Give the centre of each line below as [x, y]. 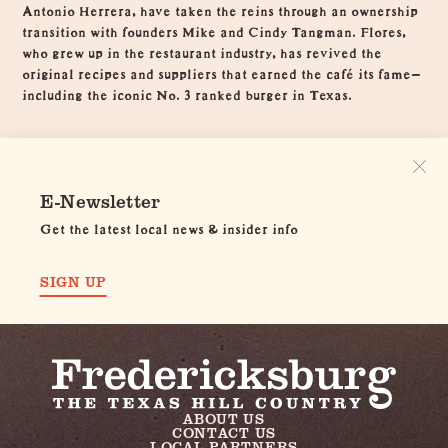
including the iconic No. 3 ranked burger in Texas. [187, 91]
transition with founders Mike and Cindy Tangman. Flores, [214, 28]
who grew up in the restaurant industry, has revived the [202, 49]
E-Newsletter [100, 200]
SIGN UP [73, 281]
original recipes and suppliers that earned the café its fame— [222, 70]
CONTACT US [224, 433]
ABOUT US [224, 419]
